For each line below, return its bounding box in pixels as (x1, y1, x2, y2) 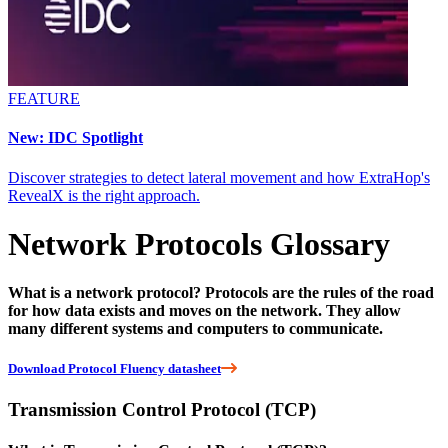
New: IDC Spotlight (8, 129, 143, 147)
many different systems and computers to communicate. (8, 320, 383, 338)
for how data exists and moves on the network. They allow (8, 302, 401, 320)
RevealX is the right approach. (8, 186, 200, 204)
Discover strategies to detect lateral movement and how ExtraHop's (8, 168, 430, 186)
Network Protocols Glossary (8, 226, 390, 263)
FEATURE (8, 90, 80, 108)
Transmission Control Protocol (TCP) (8, 398, 316, 420)
